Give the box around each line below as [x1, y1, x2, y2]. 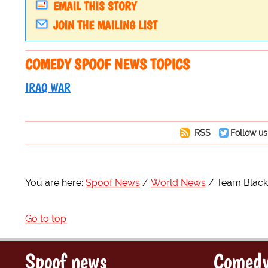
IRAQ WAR [25, 80, 71, 95]
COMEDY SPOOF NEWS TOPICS [25, 55, 190, 74]
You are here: [25, 177, 83, 189]
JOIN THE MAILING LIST [53, 18, 157, 33]
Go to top [25, 213, 66, 225]
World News [151, 177, 206, 189]
